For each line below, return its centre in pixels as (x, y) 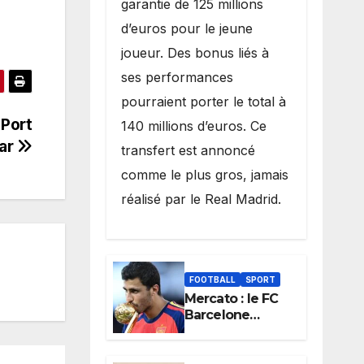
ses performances (177, 78)
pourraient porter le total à (203, 102)
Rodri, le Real (225, 347)
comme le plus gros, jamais (204, 175)
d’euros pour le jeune (186, 29)
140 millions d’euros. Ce (193, 126)
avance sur (219, 331)
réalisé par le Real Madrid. (201, 199)
